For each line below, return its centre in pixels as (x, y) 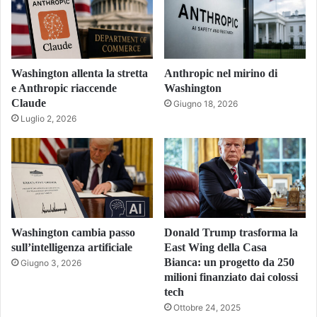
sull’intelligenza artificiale (72, 248)
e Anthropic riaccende (64, 88)
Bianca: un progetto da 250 (229, 263)
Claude (29, 103)
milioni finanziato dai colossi (231, 277)
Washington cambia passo (73, 233)
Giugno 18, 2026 (206, 104)
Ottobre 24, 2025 (207, 308)
